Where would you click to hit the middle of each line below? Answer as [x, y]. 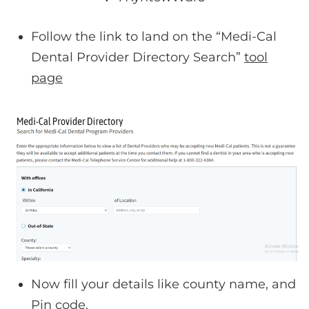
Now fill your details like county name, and [163, 284]
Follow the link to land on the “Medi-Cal [154, 36]
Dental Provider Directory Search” [138, 57]
